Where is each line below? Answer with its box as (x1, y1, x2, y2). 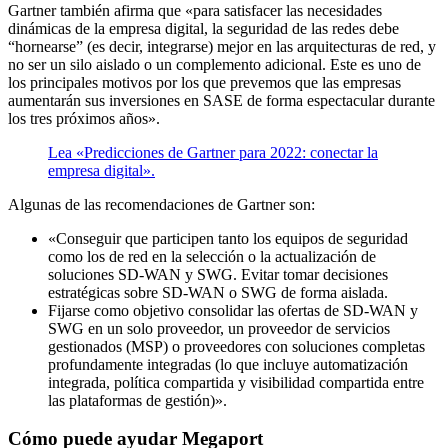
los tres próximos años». (8, 109, 160, 127)
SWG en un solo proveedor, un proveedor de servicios (48, 319, 390, 337)
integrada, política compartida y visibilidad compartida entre (48, 373, 424, 391)
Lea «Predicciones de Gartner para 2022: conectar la (48, 143, 378, 161)
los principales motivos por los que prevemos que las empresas (8, 73, 401, 91)
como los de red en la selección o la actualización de (48, 247, 376, 265)
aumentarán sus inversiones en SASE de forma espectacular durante (8, 91, 435, 109)
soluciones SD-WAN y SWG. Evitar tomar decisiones (48, 265, 388, 283)
